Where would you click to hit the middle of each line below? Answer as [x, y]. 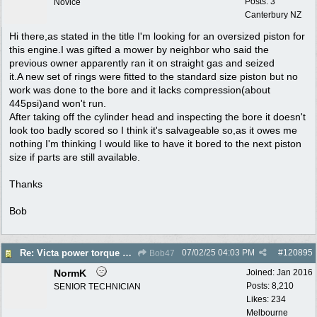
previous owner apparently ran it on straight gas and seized [142, 63]
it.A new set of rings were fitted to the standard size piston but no [154, 76]
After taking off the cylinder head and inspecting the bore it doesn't [157, 116]
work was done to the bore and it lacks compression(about [140, 90]
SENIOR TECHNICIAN [97, 286]
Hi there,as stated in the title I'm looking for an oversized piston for [157, 36]
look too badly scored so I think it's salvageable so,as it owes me [153, 130]
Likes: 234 [266, 299]
